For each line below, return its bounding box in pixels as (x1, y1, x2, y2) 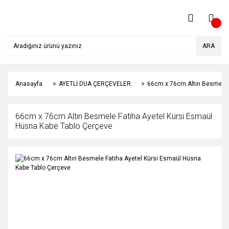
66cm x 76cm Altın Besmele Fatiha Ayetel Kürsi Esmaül (15, 111, 212, 121)
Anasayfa (15, 80, 42, 87)
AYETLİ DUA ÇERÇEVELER (59, 80, 131, 87)
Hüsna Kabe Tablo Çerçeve (15, 121, 112, 131)
